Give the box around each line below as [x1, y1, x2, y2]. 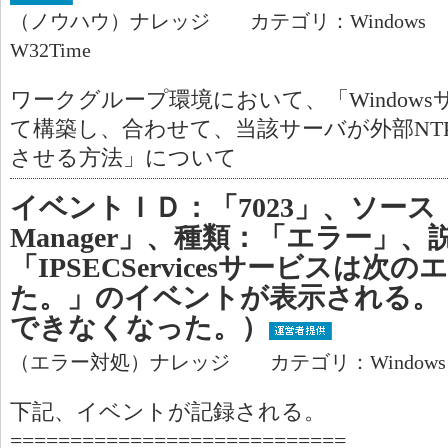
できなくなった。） [10, 312, 269, 343]
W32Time [10, 39, 91, 61]
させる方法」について [10, 146, 237, 170]
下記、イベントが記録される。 [10, 400, 326, 424]
